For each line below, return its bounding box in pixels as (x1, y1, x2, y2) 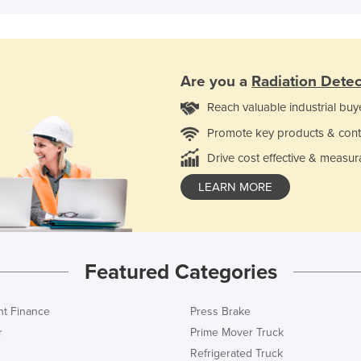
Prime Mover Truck (190, 325, 284, 339)
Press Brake (190, 304, 251, 318)
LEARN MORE (198, 179, 272, 194)
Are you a (180, 72, 251, 90)
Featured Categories (84, 259, 277, 284)
